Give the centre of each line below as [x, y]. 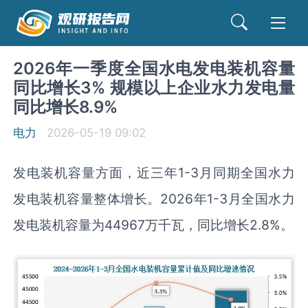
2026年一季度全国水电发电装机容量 [154, 68]
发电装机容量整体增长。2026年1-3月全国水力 [154, 199]
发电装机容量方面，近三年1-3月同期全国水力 [154, 173]
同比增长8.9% [66, 107]
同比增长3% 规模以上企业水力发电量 [154, 88]
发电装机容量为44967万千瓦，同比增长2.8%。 [154, 225]
